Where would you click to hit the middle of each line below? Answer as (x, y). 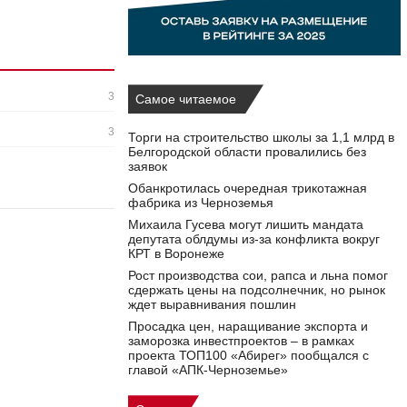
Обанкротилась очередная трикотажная (248, 189)
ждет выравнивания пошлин (212, 305)
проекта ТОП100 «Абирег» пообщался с (248, 356)
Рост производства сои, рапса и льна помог (258, 276)
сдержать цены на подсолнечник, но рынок (257, 290)
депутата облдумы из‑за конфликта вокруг (254, 239)
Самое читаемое (186, 99)
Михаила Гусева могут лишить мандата (246, 225)
